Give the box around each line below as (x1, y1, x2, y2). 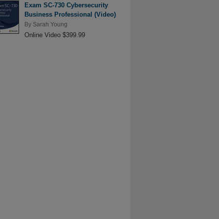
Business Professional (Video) (24, 10, 116, 18)
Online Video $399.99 (24, 31, 85, 39)
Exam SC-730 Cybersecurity (24, 1, 108, 9)
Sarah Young (32, 21, 67, 27)
